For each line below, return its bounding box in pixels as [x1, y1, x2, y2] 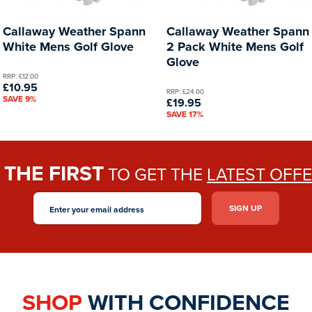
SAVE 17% [166, 107, 203, 120]
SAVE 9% [3, 92, 36, 104]
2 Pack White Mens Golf [166, 37, 304, 56]
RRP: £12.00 [3, 70, 38, 81]
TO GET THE [104, 161, 207, 186]
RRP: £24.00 [166, 86, 204, 96]
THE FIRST [4, 157, 104, 188]
